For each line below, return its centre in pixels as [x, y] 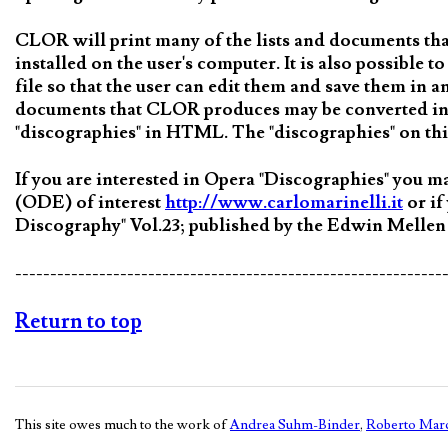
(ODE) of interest [90, 203]
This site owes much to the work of [122, 425]
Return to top [78, 321]
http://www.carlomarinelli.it [284, 203]
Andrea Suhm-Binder [295, 425]
